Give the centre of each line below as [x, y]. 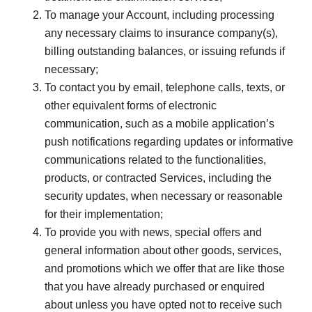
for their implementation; [104, 214]
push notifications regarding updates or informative [169, 141]
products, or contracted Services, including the [158, 178]
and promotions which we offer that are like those [165, 268]
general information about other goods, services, [163, 250]
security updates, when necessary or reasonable [164, 196]
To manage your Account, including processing [159, 15]
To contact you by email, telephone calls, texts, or [165, 87]
